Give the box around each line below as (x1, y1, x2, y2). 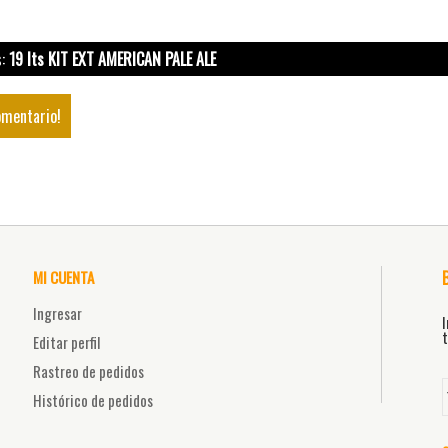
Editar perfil (33, 330, 100, 353)
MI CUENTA (33, 266, 94, 289)
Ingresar (33, 301, 82, 324)
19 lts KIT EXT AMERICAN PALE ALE (9, 47, 217, 72)
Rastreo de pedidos (33, 359, 144, 382)
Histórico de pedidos (33, 388, 153, 411)
